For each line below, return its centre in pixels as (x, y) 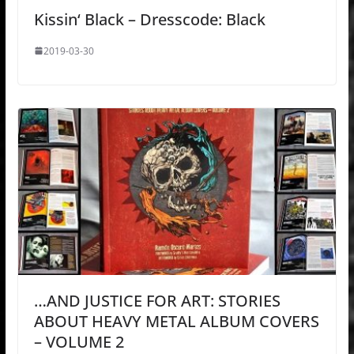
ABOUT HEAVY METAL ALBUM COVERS (176, 322)
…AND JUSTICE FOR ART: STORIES (157, 301)
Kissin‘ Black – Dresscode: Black (149, 19)
